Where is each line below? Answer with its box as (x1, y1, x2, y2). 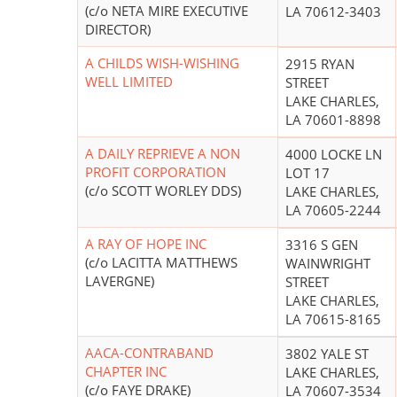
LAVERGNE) (85, 272, 154, 291)
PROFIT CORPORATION (85, 163, 226, 182)
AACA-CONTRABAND (85, 344, 214, 362)
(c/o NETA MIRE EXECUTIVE (85, 2, 248, 20)
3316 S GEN (285, 236, 358, 254)
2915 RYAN (285, 55, 354, 74)
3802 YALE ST (285, 345, 369, 363)
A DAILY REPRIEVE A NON (85, 144, 240, 163)
